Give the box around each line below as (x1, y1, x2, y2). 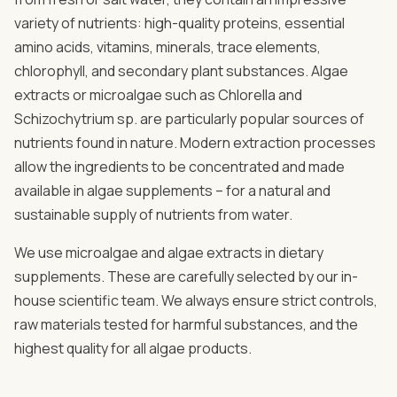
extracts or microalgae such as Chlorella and (14, 85, 302, 105)
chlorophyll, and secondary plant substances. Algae (14, 61, 348, 81)
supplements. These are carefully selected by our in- (14, 267, 358, 286)
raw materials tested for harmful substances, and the (14, 315, 358, 334)
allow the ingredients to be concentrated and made (14, 157, 345, 176)
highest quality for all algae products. (14, 339, 254, 358)
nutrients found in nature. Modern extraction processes (14, 133, 376, 152)
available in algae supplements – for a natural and (14, 181, 331, 200)
